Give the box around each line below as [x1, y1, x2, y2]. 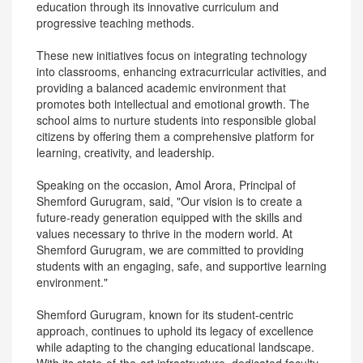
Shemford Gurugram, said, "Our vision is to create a [36, 193, 302, 209]
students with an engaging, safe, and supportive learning [36, 258, 327, 274]
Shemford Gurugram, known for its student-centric [36, 306, 293, 322]
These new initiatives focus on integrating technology [36, 47, 307, 63]
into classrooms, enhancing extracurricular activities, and [36, 63, 327, 79]
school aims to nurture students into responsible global [36, 112, 316, 128]
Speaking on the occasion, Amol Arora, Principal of [36, 177, 296, 193]
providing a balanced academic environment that [36, 79, 286, 96]
